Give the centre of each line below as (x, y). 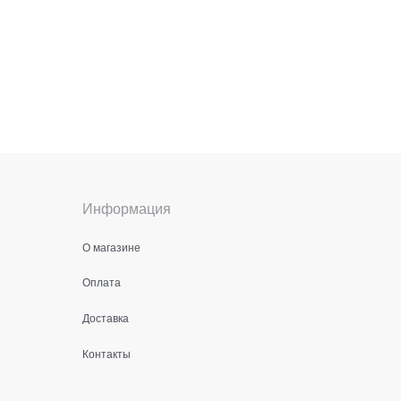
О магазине (111, 246)
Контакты (107, 353)
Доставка (106, 318)
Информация (127, 208)
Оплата (102, 282)
